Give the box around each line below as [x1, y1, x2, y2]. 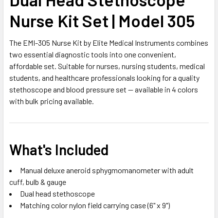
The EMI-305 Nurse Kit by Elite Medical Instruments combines [9, 37, 208, 47]
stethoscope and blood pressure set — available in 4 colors [9, 84, 198, 94]
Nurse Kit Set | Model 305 [9, 10, 195, 31]
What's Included [9, 140, 109, 158]
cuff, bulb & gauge [9, 177, 66, 186]
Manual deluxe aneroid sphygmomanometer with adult [20, 165, 194, 175]
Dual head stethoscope [20, 188, 95, 198]
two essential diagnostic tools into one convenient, [9, 49, 176, 59]
